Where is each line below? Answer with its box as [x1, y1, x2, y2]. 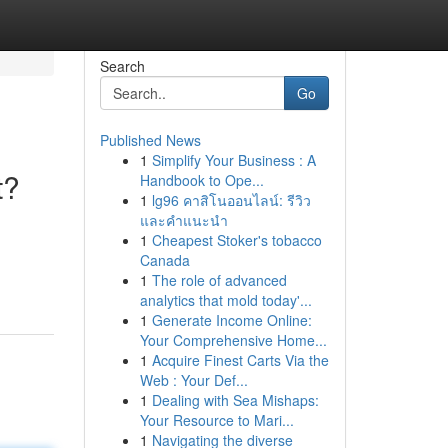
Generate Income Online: [151, 310, 312, 330]
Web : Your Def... [139, 370, 248, 390]
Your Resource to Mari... [139, 410, 294, 430]
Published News [99, 130, 201, 150]
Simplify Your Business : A [151, 150, 316, 170]
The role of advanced [151, 270, 287, 290]
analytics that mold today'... [139, 290, 312, 310]
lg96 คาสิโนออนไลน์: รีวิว [151, 190, 311, 210]
